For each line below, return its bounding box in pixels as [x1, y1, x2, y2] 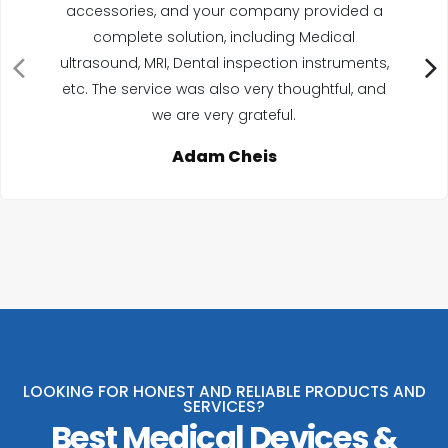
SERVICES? [183, 396, 265, 418]
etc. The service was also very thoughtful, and [62, 78, 386, 99]
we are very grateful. [152, 104, 296, 125]
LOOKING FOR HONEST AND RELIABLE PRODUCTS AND [22, 381, 426, 403]
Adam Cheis [171, 144, 277, 168]
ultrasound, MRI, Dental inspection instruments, [59, 52, 389, 73]
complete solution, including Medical [93, 26, 355, 47]
